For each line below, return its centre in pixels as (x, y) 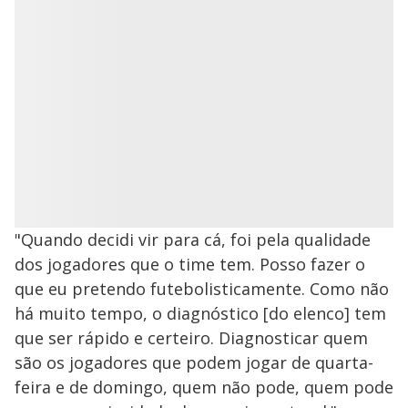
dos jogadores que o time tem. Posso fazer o (190, 265)
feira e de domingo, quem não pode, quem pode (204, 388)
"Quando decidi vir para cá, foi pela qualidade (193, 240)
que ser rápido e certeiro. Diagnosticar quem (191, 338)
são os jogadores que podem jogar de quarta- (194, 363)
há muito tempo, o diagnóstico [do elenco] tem (200, 314)
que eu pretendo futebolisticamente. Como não (202, 289)
